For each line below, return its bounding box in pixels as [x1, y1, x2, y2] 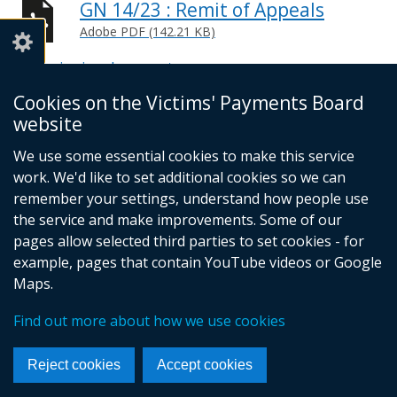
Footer [16, 136, 96, 171]
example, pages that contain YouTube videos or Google [13, 253, 382, 272]
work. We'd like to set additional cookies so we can [13, 167, 346, 187]
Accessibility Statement [16, 128, 168, 148]
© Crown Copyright [16, 106, 146, 127]
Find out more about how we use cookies [13, 311, 285, 331]
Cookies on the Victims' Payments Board [13, 90, 364, 115]
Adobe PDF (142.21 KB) [80, 23, 215, 40]
